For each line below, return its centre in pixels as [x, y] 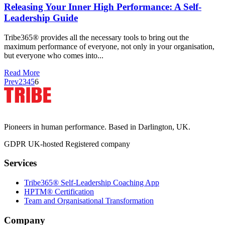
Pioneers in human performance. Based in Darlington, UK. [97, 127]
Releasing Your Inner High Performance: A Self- [103, 7]
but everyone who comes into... [54, 55]
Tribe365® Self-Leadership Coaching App [92, 183]
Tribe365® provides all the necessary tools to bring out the [96, 37]
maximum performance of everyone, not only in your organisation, [109, 46]
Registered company [98, 144]
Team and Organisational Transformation [89, 201]
